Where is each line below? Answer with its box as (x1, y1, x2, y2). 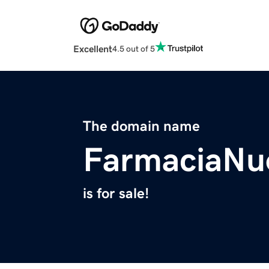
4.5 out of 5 (112, 44, 155, 53)
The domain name (83, 119, 200, 134)
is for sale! (83, 186, 149, 201)
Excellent (73, 44, 112, 54)
